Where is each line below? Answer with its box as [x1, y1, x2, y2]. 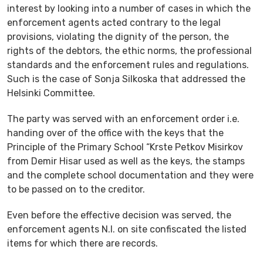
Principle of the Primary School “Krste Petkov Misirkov [7, 141, 243, 153]
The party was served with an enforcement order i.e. [7, 113, 240, 124]
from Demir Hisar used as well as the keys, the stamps [7, 155, 245, 167]
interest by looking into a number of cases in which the [7, 2, 251, 14]
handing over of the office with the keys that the [7, 127, 224, 139]
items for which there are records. [7, 237, 158, 249]
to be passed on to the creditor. [7, 183, 145, 195]
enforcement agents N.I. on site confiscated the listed [7, 223, 247, 235]
